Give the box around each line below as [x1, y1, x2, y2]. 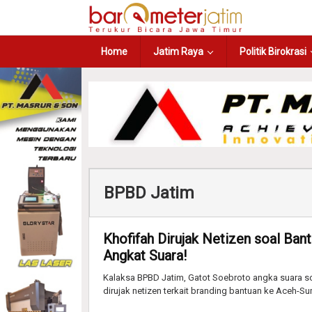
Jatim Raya [153, 46, 203, 57]
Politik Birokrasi [240, 46, 306, 57]
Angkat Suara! [103, 247, 187, 264]
